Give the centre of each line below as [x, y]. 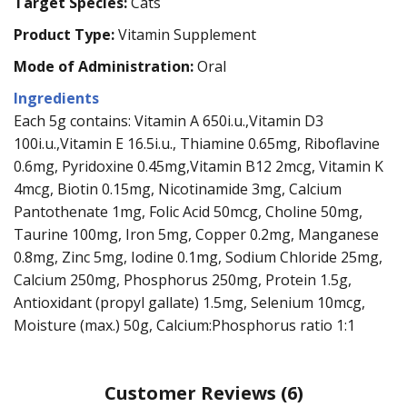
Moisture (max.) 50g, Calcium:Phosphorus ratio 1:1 [184, 325]
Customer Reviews [192, 392]
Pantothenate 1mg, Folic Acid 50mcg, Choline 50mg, [188, 211]
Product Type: [64, 34]
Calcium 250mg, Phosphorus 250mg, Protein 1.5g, [183, 279]
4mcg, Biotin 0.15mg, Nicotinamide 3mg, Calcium [178, 189]
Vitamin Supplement [185, 34]
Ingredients [56, 98]
